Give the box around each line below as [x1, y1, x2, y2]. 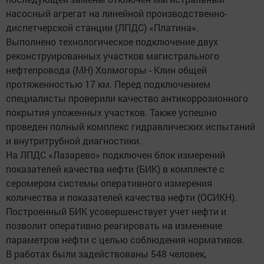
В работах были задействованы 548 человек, [6, 247, 206, 260]
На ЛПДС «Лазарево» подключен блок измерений [6, 148, 225, 161]
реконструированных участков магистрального [6, 49, 219, 62]
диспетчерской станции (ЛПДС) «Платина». [6, 21, 201, 34]
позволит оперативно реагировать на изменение [6, 219, 222, 232]
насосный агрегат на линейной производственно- [6, 7, 227, 20]
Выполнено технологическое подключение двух [6, 35, 218, 48]
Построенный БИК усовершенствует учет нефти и [6, 205, 226, 218]
